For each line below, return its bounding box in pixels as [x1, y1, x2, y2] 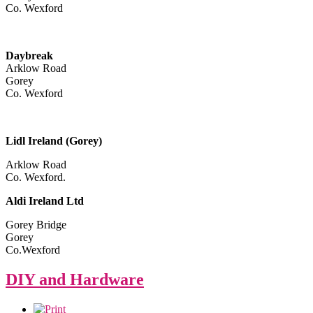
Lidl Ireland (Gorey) [6, 135, 102, 147]
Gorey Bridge [6, 219, 66, 231]
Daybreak [6, 50, 53, 62]
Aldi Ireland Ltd [6, 195, 84, 208]
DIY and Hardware [6, 270, 144, 289]
